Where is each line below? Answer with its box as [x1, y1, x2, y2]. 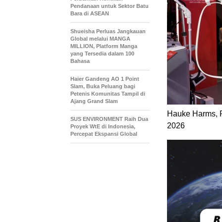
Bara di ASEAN [70, 10, 109, 16]
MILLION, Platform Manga [70, 43, 137, 49]
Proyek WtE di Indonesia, [70, 123, 135, 129]
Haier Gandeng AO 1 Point [70, 76, 139, 82]
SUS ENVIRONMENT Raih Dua [70, 116, 148, 122]
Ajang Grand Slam [70, 98, 118, 104]
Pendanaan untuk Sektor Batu [70, 3, 149, 9]
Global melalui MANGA [70, 36, 130, 42]
